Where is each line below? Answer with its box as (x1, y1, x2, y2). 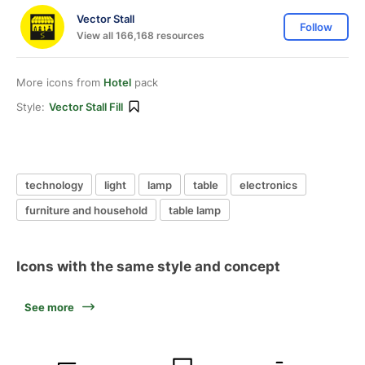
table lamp (169, 203, 221, 217)
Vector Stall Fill (49, 100, 123, 113)
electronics (240, 178, 297, 191)
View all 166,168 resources (77, 29, 204, 42)
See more (24, 301, 74, 314)
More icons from (16, 76, 103, 89)
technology (25, 178, 83, 191)
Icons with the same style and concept (16, 258, 280, 275)
